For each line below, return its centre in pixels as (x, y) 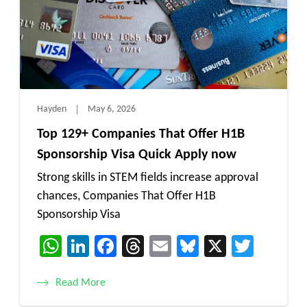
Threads (180, 246)
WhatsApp (109, 246)
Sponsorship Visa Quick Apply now (137, 155)
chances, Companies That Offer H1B (126, 196)
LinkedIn (126, 246)
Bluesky (233, 246)
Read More (81, 283)
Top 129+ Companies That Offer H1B (141, 134)
